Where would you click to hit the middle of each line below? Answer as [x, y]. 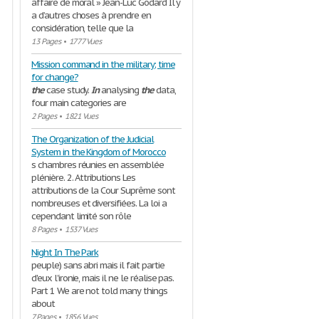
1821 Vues [81, 116]
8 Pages [44, 229]
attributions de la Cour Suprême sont [103, 190]
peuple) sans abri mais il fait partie [98, 265]
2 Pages [44, 116]
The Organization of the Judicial [93, 139]
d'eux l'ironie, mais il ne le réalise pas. [103, 278]
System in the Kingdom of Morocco [99, 152]
